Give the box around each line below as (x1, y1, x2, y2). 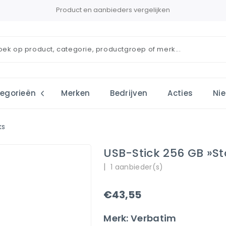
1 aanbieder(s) (110, 162, 163, 172)
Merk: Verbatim (103, 212, 177, 224)
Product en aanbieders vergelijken (56, 5, 170, 15)
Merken (61, 88, 90, 98)
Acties (167, 88, 193, 98)
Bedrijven (110, 88, 148, 98)
